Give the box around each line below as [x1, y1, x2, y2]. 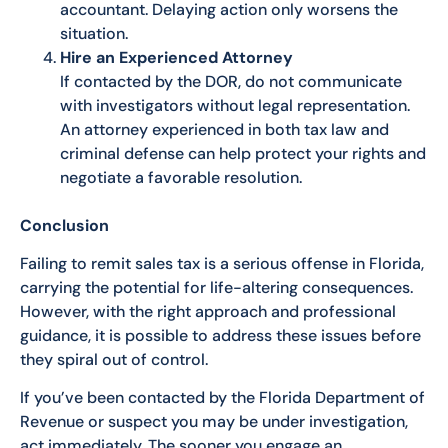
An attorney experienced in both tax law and [60, 118, 389, 140]
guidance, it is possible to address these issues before [20, 325, 421, 347]
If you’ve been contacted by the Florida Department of [20, 387, 425, 409]
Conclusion [20, 214, 109, 236]
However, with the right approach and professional [20, 301, 396, 323]
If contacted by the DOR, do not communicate [60, 70, 402, 92]
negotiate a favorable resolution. [60, 166, 302, 188]
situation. [60, 22, 128, 44]
